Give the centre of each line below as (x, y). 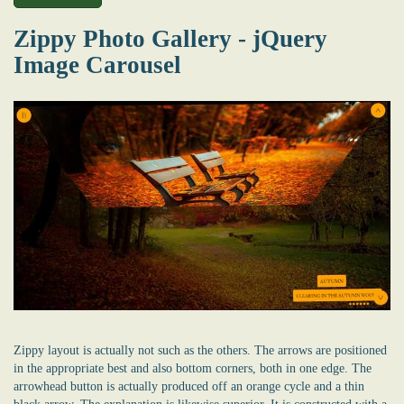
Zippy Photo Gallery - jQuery (170, 38)
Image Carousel (97, 64)
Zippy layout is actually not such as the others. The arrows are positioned (200, 350)
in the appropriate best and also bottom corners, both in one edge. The (193, 368)
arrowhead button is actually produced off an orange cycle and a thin (189, 386)
